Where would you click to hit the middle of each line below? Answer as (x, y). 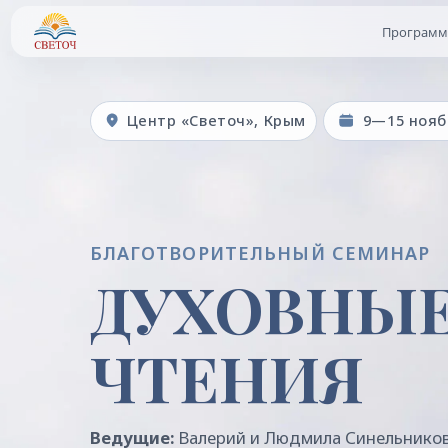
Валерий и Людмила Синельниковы (284, 390)
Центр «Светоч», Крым (192, 107)
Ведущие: (117, 390)
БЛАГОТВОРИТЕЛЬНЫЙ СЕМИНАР (232, 226)
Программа (374, 28)
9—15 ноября (370, 107)
